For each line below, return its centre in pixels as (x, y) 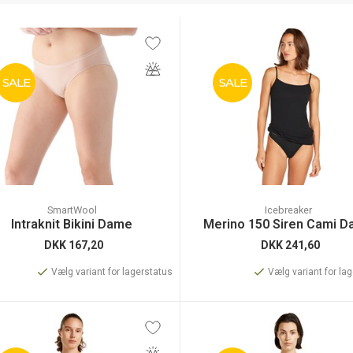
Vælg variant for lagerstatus (111, 272)
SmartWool (72, 210)
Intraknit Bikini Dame (72, 224)
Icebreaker (289, 210)
